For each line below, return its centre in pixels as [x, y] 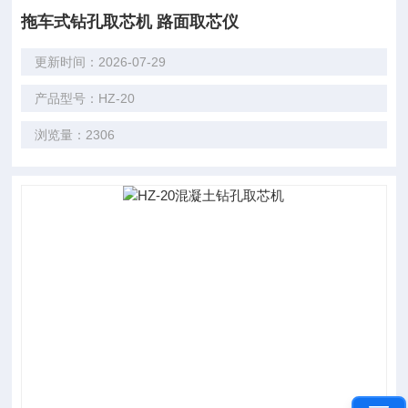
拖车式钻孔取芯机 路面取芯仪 [130, 22]
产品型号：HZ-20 [85, 98]
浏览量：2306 [75, 135]
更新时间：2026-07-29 [101, 62]
